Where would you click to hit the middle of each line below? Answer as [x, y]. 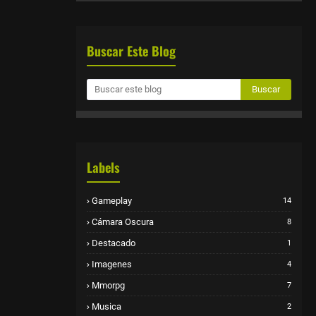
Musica [107, 306]
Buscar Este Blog [131, 50]
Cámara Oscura [123, 221]
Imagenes [112, 264]
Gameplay [112, 200]
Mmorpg [108, 285]
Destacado [114, 243]
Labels [103, 167]
